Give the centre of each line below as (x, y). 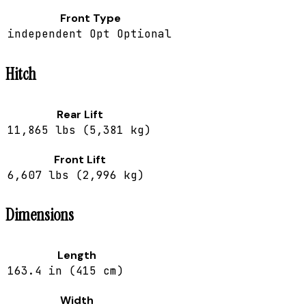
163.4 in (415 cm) (66, 271)
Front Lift (80, 159)
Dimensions (40, 215)
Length (76, 255)
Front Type (90, 18)
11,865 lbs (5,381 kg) (79, 130)
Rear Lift (80, 114)
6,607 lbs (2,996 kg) (76, 175)
